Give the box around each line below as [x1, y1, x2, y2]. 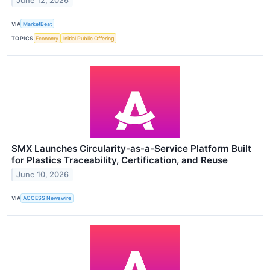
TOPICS [11, 35, 34, 42]
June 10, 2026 [16, 170, 69, 180]
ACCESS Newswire [23, 195, 72, 202]
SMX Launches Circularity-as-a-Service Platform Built [11, 142, 251, 154]
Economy [36, 35, 59, 42]
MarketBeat [23, 20, 52, 27]
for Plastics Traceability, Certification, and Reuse [11, 154, 228, 166]
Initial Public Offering [63, 35, 115, 42]
